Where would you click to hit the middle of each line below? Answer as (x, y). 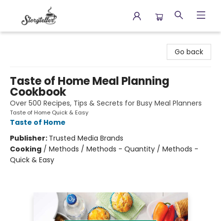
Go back (189, 52)
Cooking (26, 149)
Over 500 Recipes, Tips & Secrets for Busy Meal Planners (106, 103)
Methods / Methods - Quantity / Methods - (124, 149)
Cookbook (38, 92)
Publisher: (29, 138)
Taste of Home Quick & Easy (49, 112)
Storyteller (25, 41)
